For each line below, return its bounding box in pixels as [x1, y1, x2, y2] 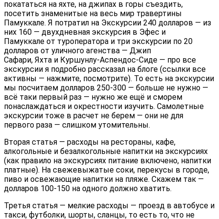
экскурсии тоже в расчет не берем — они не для [4, 111, 183, 121]
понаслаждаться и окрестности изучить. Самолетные [4, 102, 204, 111]
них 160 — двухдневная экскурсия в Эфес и [4, 27, 166, 37]
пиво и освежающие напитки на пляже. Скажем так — [4, 175, 204, 184]
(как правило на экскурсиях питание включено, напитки [4, 156, 211, 166]
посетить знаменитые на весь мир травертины [4, 9, 182, 19]
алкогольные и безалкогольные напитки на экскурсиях [4, 147, 208, 156]
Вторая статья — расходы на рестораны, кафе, [4, 137, 175, 147]
